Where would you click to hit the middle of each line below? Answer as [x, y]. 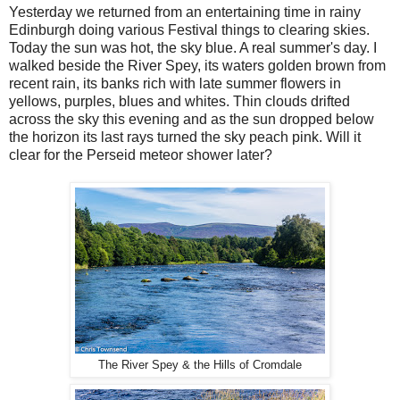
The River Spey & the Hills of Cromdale [200, 365]
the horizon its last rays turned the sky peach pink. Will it [185, 137]
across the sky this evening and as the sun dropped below [192, 119]
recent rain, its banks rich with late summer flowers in [175, 83]
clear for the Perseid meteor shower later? [141, 154]
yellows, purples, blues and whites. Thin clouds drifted [179, 101]
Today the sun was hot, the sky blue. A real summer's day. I [193, 47]
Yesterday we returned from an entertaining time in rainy [185, 12]
